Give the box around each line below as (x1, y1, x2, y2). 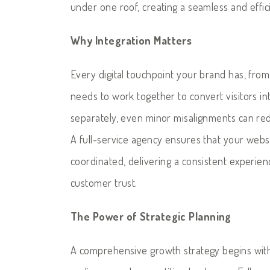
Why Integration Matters (71, 33, 192, 47)
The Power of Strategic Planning (71, 209, 231, 223)
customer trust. (71, 175, 137, 189)
